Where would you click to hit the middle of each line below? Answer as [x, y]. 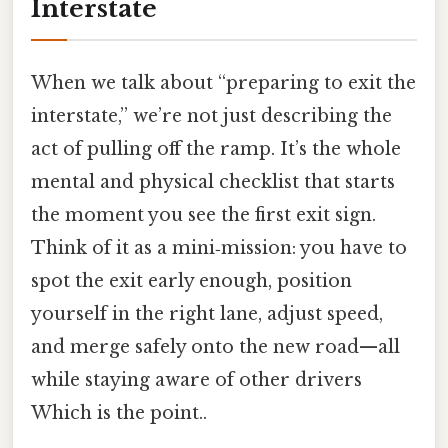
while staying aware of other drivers [196, 379]
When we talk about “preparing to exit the [223, 82]
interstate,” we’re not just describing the [211, 115]
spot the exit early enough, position [191, 280]
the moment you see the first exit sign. [203, 214]
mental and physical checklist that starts [213, 181]
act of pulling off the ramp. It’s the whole [216, 148]
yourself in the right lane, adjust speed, [207, 313]
